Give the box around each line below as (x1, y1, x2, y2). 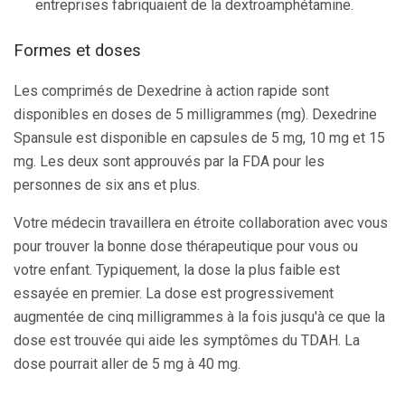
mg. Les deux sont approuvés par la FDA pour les (14, 152, 325, 170)
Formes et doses (14, 40, 141, 61)
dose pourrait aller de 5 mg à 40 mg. (14, 354, 240, 372)
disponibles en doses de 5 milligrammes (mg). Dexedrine (14, 105, 377, 123)
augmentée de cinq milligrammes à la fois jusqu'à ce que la (14, 307, 385, 325)
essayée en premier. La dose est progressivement (14, 284, 334, 302)
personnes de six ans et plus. (14, 175, 200, 193)
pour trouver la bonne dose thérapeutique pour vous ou (14, 237, 358, 255)
